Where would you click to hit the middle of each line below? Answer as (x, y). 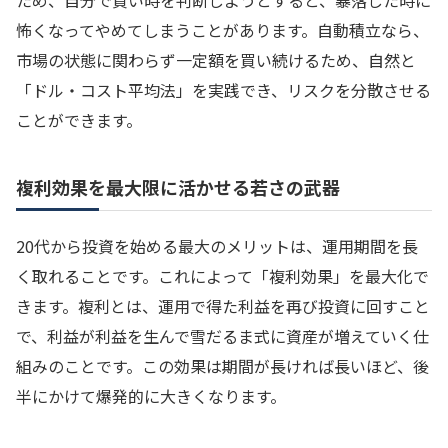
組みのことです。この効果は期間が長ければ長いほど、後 (222, 365)
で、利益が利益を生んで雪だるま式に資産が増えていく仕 (222, 335)
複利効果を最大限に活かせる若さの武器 (178, 186)
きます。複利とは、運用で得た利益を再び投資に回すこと (223, 305)
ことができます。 (79, 120)
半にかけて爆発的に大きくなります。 (151, 395)
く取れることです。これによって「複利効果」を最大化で (222, 275)
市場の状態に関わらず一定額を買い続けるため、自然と (216, 60)
